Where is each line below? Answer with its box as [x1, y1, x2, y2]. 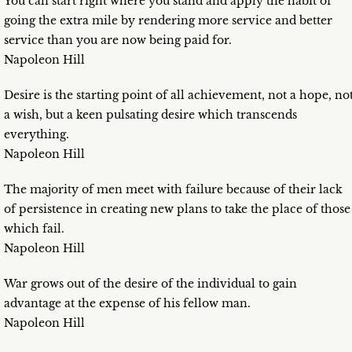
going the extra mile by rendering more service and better [4, 13, 332, 28]
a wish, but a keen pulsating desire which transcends [4, 108, 297, 123]
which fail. [4, 222, 64, 236]
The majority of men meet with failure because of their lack [4, 182, 343, 197]
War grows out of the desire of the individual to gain [4, 277, 297, 291]
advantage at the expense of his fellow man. [4, 296, 251, 311]
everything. [4, 127, 69, 142]
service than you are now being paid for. [4, 33, 232, 48]
